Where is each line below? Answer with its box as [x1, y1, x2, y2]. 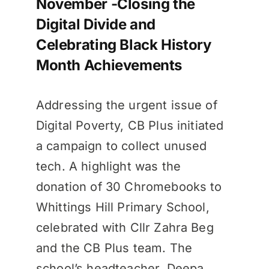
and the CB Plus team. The [35, 241, 192, 256]
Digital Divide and [35, 16, 156, 34]
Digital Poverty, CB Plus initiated [35, 118, 224, 133]
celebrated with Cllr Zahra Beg [35, 220, 214, 235]
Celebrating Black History [35, 36, 211, 54]
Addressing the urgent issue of [35, 98, 217, 113]
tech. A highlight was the [35, 159, 181, 174]
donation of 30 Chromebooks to [35, 180, 222, 195]
